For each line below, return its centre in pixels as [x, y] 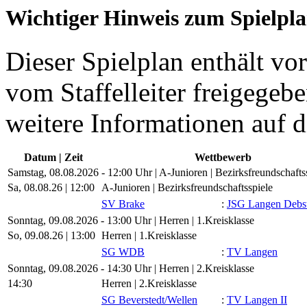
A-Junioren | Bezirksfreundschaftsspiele [187, 188]
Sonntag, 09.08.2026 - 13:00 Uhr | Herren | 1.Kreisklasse [131, 221]
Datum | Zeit [53, 158]
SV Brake [123, 204]
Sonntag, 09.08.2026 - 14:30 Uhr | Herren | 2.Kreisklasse [131, 269]
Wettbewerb [223, 158]
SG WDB [123, 252]
